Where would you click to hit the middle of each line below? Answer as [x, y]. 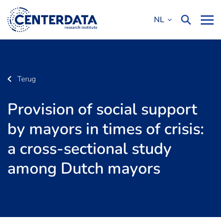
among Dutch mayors [84, 168]
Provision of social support [102, 109]
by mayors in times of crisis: [106, 129]
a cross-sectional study [90, 149]
